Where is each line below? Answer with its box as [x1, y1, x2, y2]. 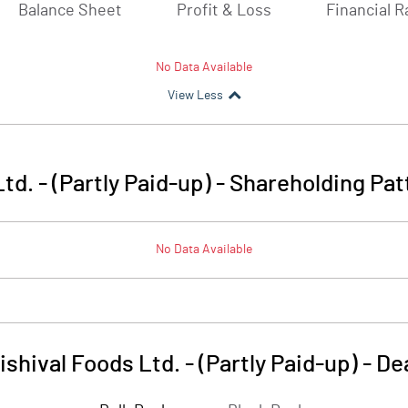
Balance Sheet [18, 3, 122, 19]
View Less [167, 89, 223, 102]
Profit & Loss [177, 3, 271, 19]
